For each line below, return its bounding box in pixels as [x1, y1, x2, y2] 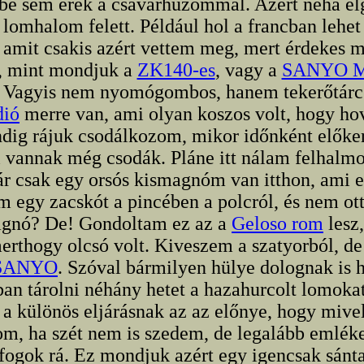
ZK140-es [136, 59, 215, 80]
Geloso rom [232, 213, 323, 234]
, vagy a [214, 59, 282, 80]
